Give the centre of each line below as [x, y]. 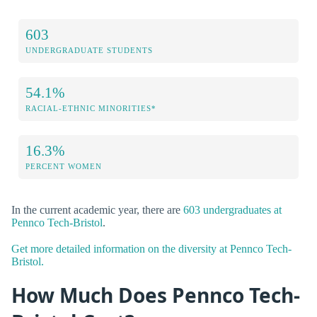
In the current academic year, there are [97, 209]
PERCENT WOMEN [64, 166]
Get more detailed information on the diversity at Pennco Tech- [151, 248]
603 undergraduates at [232, 209]
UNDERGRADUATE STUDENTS [89, 50]
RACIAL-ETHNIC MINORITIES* [91, 108]
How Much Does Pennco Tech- [156, 295]
